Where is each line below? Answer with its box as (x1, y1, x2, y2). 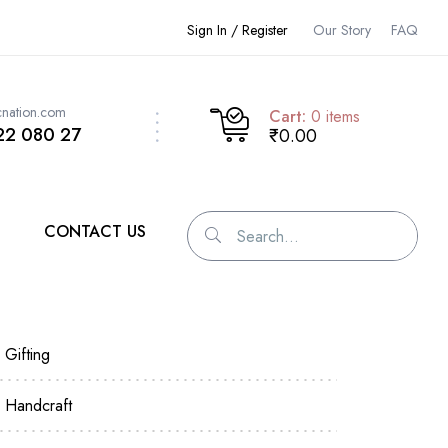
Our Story (313, 20, 371, 40)
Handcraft (5, 394, 72, 417)
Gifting (5, 343, 50, 366)
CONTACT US (44, 219, 147, 243)
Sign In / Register (187, 20, 288, 40)
